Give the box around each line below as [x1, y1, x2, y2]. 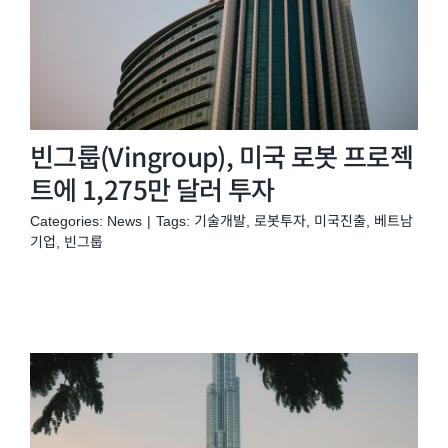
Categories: [29, 213, 107, 229]
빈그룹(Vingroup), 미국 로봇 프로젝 [29, 137, 413, 175]
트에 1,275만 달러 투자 [29, 170, 275, 208]
